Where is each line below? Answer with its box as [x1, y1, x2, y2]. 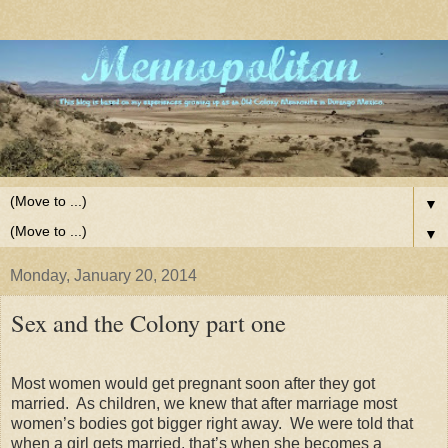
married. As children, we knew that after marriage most [11, 395, 397, 413]
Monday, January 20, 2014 [10, 266, 197, 284]
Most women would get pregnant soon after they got [11, 375, 375, 393]
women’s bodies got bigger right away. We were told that [11, 415, 413, 433]
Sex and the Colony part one [11, 305, 286, 339]
